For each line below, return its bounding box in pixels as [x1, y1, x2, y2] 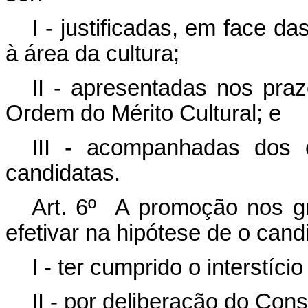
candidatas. [5, 161, 120, 186]
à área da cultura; [5, 41, 179, 66]
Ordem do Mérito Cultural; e [5, 101, 281, 126]
